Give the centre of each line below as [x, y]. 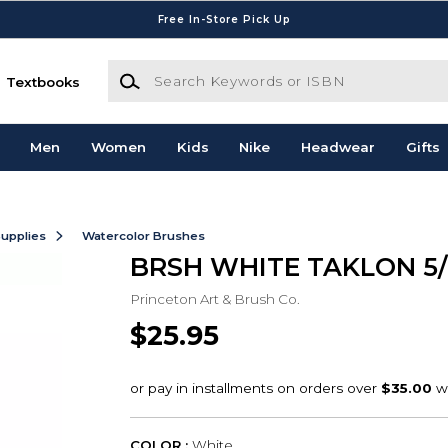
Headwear [338, 147]
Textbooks [43, 81]
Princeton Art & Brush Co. [214, 298]
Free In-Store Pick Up [224, 19]
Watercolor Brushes [143, 235]
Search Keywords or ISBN [196, 69]
